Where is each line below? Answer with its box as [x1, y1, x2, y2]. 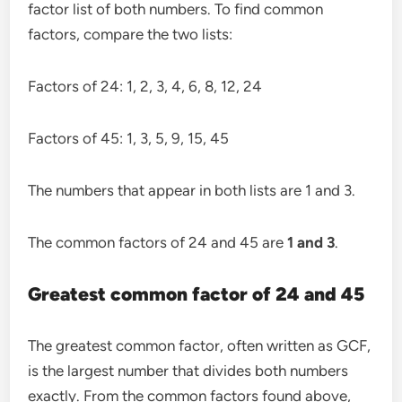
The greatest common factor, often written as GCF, [28, 336, 371, 354]
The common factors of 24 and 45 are [28, 232, 288, 251]
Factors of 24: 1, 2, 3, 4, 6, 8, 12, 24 [28, 76, 263, 95]
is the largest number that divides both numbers [28, 361, 349, 380]
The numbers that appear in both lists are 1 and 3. [28, 180, 356, 199]
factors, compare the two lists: [28, 24, 233, 43]
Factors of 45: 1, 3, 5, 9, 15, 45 [28, 128, 230, 147]
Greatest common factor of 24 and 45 [28, 282, 365, 305]
